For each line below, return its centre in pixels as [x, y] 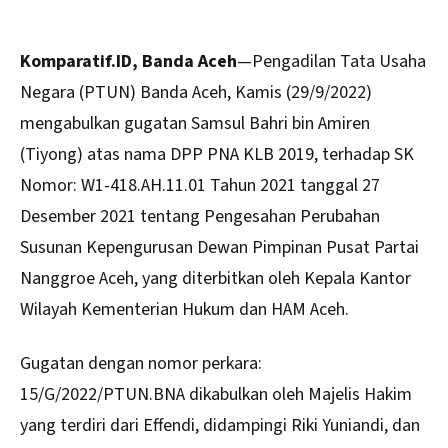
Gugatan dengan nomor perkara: [141, 364]
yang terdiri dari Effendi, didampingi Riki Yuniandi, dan [220, 426]
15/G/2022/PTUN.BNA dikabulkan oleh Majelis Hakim [216, 395]
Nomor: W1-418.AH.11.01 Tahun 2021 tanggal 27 [200, 185]
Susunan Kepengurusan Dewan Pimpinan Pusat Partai [219, 247]
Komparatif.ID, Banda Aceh [128, 61]
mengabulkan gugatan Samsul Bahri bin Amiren [195, 123]
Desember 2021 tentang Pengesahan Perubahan [200, 216]
